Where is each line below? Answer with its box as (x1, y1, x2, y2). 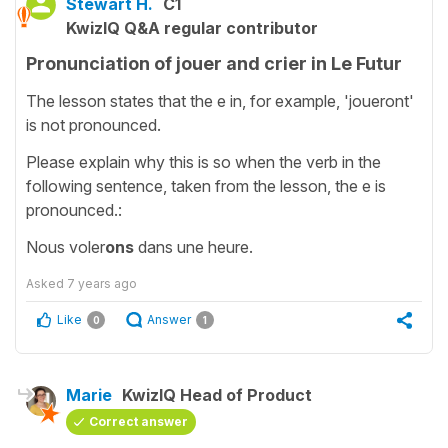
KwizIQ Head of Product (122, 384, 312, 405)
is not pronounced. (26, 114, 161, 135)
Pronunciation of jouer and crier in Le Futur (26, 53, 402, 75)
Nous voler (26, 236, 105, 257)
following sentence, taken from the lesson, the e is (26, 175, 386, 196)
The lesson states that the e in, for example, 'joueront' (26, 90, 414, 111)
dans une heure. (134, 236, 253, 257)
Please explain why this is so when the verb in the (26, 151, 381, 172)
